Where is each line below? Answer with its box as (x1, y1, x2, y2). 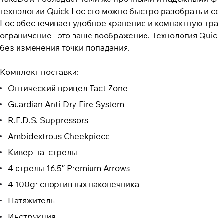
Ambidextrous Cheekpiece (8, 131, 110, 142)
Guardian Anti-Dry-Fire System (8, 99, 124, 109)
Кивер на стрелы (8, 147, 77, 158)
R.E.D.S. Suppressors (8, 115, 88, 126)
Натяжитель (8, 195, 54, 206)
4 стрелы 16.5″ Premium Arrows (8, 163, 130, 174)
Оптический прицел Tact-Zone (8, 83, 127, 93)
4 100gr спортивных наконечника (8, 179, 139, 190)
